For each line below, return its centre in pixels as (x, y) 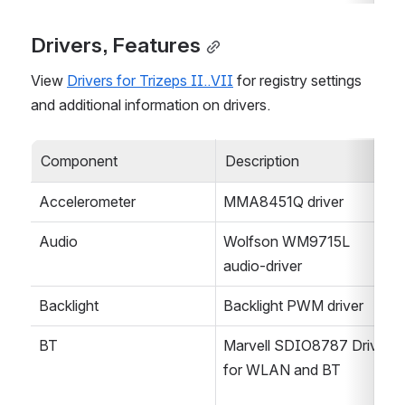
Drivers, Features (116, 46)
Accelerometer (87, 202)
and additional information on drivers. (151, 105)
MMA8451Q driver (283, 202)
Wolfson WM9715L (287, 242)
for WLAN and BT (282, 370)
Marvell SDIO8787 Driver (307, 346)
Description (262, 160)
